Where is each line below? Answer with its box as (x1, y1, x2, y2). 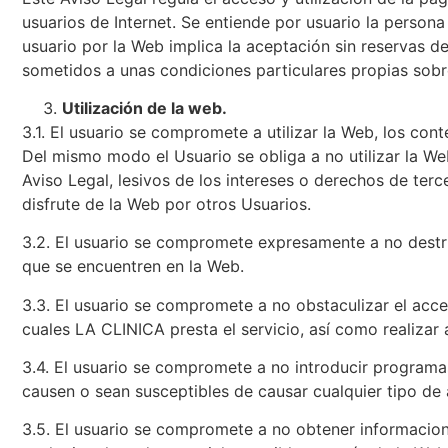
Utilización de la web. (62, 97, 227, 118)
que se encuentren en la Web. (22, 256, 244, 277)
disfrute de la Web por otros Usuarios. (22, 193, 311, 214)
